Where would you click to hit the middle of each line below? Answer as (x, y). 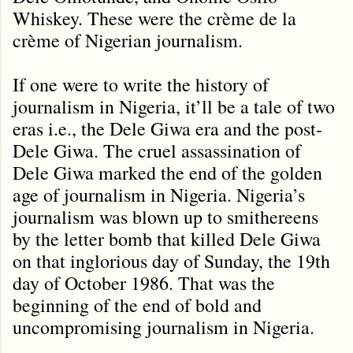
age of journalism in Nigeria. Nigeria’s (159, 194)
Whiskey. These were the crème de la (154, 18)
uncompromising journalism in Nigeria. (163, 327)
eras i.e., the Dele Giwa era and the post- (167, 128)
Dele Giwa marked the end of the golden (167, 172)
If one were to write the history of (141, 84)
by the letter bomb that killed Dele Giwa (167, 238)
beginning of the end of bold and (137, 305)
